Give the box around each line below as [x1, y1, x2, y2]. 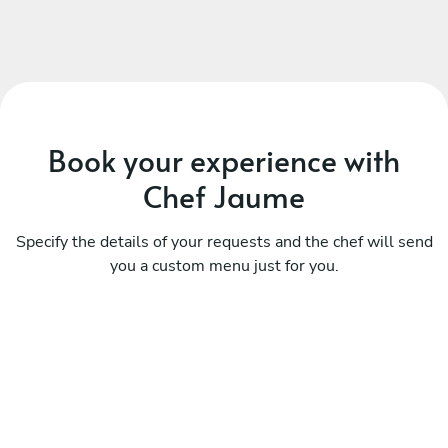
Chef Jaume [143, 174, 305, 216]
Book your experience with [48, 138, 400, 180]
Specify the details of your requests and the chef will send [15, 230, 433, 253]
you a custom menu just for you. [109, 254, 339, 277]
